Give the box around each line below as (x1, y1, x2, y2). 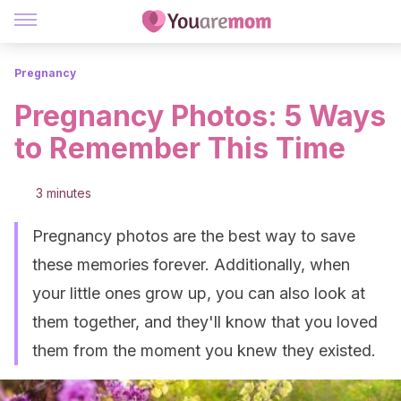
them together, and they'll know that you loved (32, 312, 378, 331)
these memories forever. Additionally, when (32, 255, 350, 274)
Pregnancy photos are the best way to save (32, 226, 355, 245)
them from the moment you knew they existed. (32, 341, 376, 360)
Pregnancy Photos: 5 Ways (14, 98, 386, 133)
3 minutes (36, 185, 91, 200)
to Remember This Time (14, 131, 346, 166)
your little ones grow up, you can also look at (32, 284, 365, 303)
